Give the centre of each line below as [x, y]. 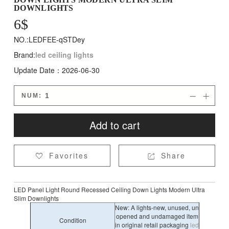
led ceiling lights [64, 55]
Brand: [24, 55]
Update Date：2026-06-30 [56, 70]
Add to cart [114, 125]
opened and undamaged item [157, 216]
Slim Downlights [36, 198]
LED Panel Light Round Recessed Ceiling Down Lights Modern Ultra [109, 189]
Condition [73, 220]
